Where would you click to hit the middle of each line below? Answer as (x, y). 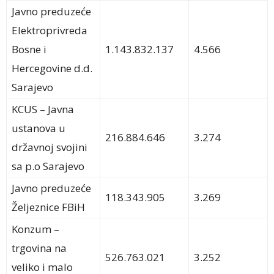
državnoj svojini (50, 147)
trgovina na (39, 248)
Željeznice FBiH (48, 207)
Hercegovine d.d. (52, 68)
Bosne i (29, 50)
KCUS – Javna (43, 109)
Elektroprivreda (50, 31)
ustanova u (39, 128)
